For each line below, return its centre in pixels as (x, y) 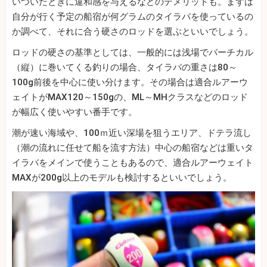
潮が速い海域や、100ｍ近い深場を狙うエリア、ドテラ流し (132, 133)
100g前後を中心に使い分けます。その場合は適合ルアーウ (130, 83)
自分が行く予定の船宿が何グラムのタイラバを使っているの (133, 17)
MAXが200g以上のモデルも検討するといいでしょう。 (122, 178)
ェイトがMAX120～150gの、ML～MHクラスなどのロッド (130, 97)
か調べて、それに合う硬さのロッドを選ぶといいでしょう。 (133, 32)
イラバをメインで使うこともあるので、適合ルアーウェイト (133, 163)
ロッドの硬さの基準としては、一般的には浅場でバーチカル (133, 53)
